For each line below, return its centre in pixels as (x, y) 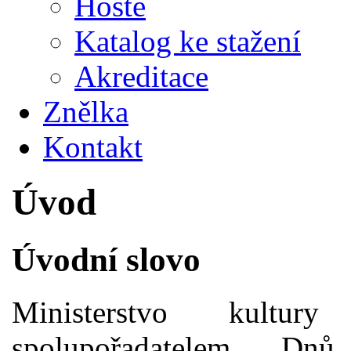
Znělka (86, 112)
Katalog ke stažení (188, 41)
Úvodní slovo (106, 259)
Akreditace (141, 76)
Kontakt (93, 147)
